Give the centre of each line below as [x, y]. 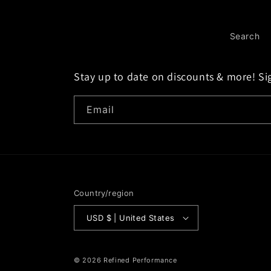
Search [245, 36]
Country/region [104, 193]
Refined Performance [140, 260]
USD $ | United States [140, 217]
